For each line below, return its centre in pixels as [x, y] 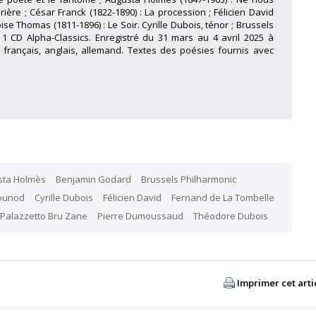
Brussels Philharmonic [188, 179]
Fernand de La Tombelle [223, 197]
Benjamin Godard [93, 179]
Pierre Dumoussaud [140, 216]
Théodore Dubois [230, 216]
